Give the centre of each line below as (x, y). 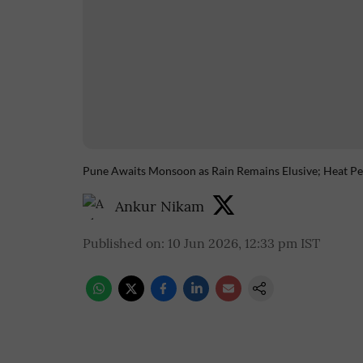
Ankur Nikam (160, 206)
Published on (122, 243)
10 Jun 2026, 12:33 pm (233, 243)
